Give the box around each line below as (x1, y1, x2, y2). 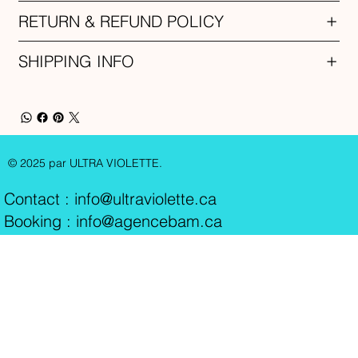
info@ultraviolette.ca (74, 188, 217, 209)
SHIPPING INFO (18, 51, 135, 72)
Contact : (4, 188, 75, 209)
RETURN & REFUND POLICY (18, 11, 225, 32)
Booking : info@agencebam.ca (4, 210, 223, 231)
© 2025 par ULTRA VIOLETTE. (8, 156, 163, 171)
